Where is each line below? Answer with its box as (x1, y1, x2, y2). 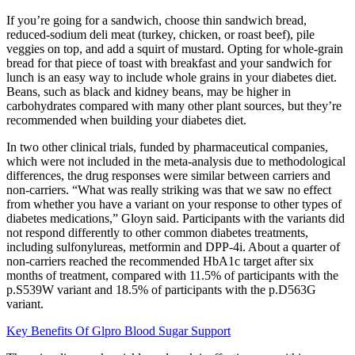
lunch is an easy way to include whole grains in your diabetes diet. (6, 71, 337, 85)
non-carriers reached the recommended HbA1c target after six (6, 254, 314, 269)
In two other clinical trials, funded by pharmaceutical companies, (6, 140, 328, 155)
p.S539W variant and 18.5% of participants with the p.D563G (6, 283, 316, 297)
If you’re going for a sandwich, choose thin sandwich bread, (6, 13, 307, 28)
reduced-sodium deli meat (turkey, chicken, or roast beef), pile (6, 28, 315, 42)
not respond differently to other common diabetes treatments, (6, 226, 308, 240)
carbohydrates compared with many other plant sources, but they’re (6, 99, 342, 113)
